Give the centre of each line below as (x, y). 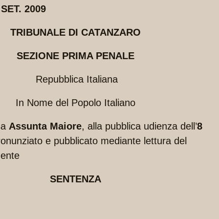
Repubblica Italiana (75, 79)
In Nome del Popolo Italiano (75, 103)
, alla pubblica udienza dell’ (139, 126)
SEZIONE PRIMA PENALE (75, 56)
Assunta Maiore (45, 126)
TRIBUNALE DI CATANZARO (75, 33)
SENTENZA (75, 179)
